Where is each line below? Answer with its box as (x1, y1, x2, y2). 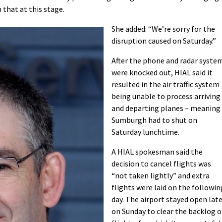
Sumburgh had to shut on (111, 115, 197, 125)
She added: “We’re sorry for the (111, 24, 215, 34)
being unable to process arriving (111, 91, 221, 102)
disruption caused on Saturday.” (111, 36, 216, 46)
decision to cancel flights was (111, 159, 211, 169)
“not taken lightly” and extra (111, 170, 210, 181)
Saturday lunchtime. (111, 127, 179, 137)
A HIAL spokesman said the (111, 147, 203, 157)
